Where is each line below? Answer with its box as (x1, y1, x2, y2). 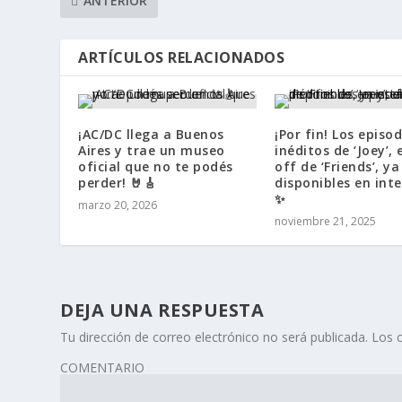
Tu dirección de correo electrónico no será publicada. (60, 328, 369, 346)
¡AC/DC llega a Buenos (78, 126, 224, 144)
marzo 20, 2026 (78, 197, 158, 214)
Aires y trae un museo (78, 142, 225, 160)
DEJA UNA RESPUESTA (60, 298, 265, 323)
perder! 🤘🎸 (78, 174, 157, 192)
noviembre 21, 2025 (275, 214, 376, 230)
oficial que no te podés (78, 158, 233, 176)
